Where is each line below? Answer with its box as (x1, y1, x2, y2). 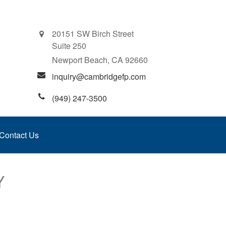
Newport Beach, (52, 54, 109, 66)
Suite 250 (52, 40, 86, 51)
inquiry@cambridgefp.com (52, 71, 146, 82)
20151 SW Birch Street (52, 28, 134, 39)
